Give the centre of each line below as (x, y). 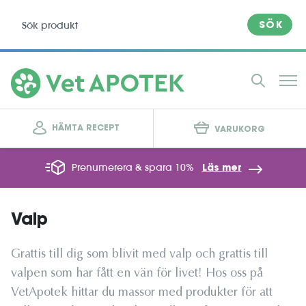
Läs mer (222, 169)
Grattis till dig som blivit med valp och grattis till (139, 255)
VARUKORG (240, 129)
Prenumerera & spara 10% (134, 167)
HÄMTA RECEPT (86, 128)
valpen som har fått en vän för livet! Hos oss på (137, 274)
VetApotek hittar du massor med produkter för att (142, 293)
